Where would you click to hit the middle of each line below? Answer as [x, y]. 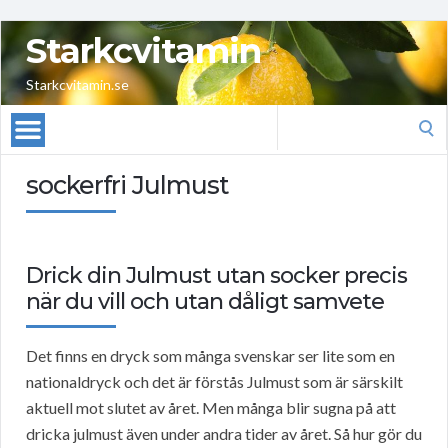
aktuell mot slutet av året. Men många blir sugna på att [211, 408]
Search [299, 117]
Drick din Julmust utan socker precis [216, 276]
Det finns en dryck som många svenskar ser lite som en [210, 356]
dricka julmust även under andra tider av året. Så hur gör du [224, 434]
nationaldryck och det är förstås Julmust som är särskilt [214, 382]
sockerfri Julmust [127, 185]
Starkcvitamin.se [77, 85]
